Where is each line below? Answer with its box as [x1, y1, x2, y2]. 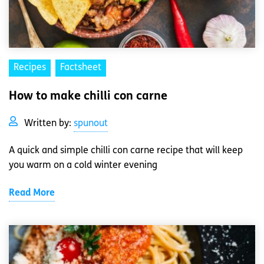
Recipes [14, 62, 46, 72]
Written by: [24, 118, 74, 128]
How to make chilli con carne [9, 90, 167, 103]
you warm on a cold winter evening [9, 160, 157, 170]
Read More [9, 188, 55, 198]
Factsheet [60, 62, 101, 72]
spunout [74, 118, 108, 128]
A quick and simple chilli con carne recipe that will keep [9, 146, 243, 156]
